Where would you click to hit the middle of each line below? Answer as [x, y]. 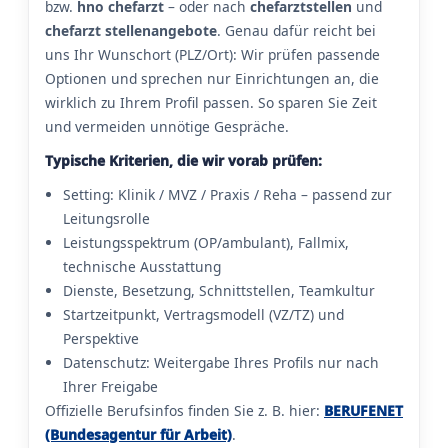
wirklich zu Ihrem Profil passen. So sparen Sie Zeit [211, 103]
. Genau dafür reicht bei [296, 31]
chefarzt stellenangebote [131, 31]
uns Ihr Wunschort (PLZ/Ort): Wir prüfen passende [212, 55]
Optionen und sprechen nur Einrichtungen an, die [212, 79]
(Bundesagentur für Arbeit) [138, 435]
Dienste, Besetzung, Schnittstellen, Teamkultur [219, 291]
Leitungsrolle [106, 219]
